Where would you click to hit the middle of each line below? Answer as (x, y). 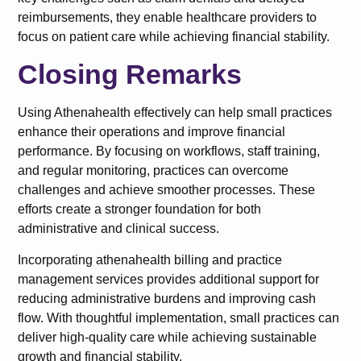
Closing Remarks (130, 75)
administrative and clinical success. (119, 229)
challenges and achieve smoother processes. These (167, 190)
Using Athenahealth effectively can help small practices (175, 113)
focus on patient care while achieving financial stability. (174, 37)
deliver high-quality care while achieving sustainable (168, 337)
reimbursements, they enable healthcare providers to (168, 18)
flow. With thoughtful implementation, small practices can (179, 317)
